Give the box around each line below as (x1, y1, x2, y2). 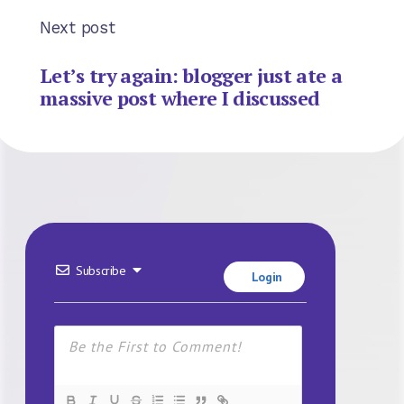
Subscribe (76, 262, 126, 279)
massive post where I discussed (40, 84, 320, 111)
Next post (40, 18, 115, 38)
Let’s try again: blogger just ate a (40, 61, 343, 88)
